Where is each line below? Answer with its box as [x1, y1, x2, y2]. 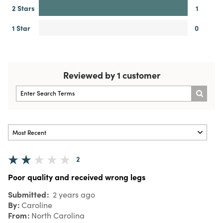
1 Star [12, 22, 30, 33]
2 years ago [51, 189, 95, 200]
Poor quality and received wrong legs [8, 171, 145, 182]
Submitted [8, 188, 48, 200]
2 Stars [12, 2, 35, 13]
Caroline [21, 199, 52, 210]
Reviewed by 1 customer [63, 68, 160, 81]
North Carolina [31, 210, 85, 221]
